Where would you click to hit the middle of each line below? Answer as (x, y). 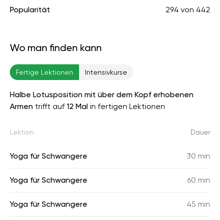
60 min (199, 180)
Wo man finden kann (56, 48)
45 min (198, 204)
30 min (198, 156)
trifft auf (50, 106)
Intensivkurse (106, 72)
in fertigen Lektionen (126, 106)
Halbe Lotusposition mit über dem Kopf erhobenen (102, 95)
